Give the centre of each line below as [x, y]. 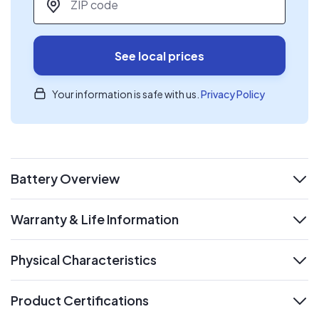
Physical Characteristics [84, 260]
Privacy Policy [233, 94]
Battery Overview [65, 178]
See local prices [159, 56]
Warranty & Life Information [95, 219]
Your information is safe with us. [126, 94]
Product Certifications [80, 300]
